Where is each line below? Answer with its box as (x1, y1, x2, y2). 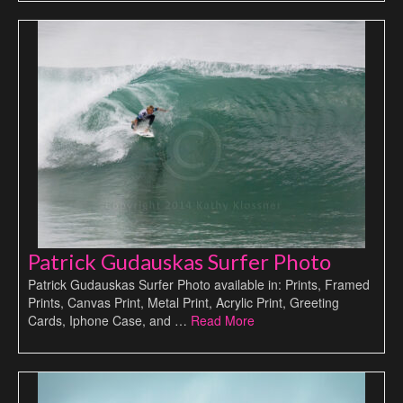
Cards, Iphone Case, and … (28, 310, 191, 329)
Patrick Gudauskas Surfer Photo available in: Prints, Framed (28, 274, 370, 293)
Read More (191, 310, 255, 329)
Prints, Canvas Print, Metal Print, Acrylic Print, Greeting (28, 292, 339, 311)
